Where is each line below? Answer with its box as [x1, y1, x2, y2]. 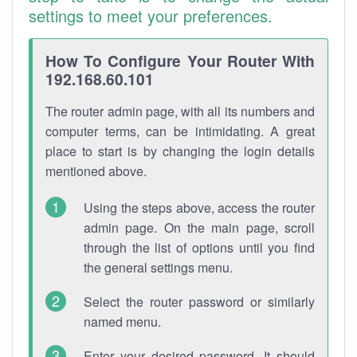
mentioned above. [45, 162, 147, 180]
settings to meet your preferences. [29, 4, 273, 27]
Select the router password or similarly [84, 292, 315, 311]
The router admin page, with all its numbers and [45, 102, 315, 120]
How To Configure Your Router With [45, 49, 315, 72]
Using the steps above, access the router [84, 198, 315, 217]
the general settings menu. [84, 258, 233, 277]
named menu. [84, 312, 161, 331]
